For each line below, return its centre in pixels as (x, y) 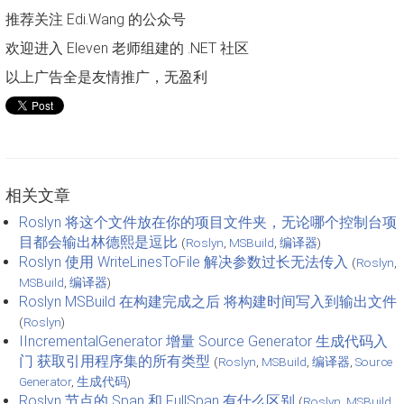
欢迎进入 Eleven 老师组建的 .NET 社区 (127, 48)
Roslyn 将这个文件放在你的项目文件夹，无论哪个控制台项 (208, 222)
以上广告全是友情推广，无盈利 (106, 77)
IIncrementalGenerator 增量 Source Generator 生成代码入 (203, 341)
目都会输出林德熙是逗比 (98, 242)
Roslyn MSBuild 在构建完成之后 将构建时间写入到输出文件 (208, 301)
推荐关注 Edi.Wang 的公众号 (96, 19)
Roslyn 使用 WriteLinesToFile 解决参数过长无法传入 (184, 262)
